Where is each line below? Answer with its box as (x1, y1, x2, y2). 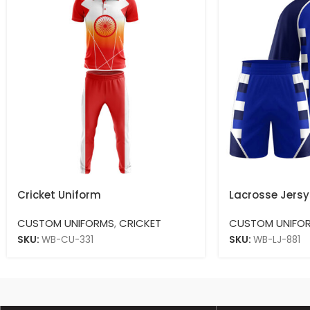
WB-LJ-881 (253, 233, 300, 247)
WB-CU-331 (42, 233, 93, 247)
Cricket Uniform (17, 188, 101, 203)
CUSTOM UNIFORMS (17, 216, 114, 231)
